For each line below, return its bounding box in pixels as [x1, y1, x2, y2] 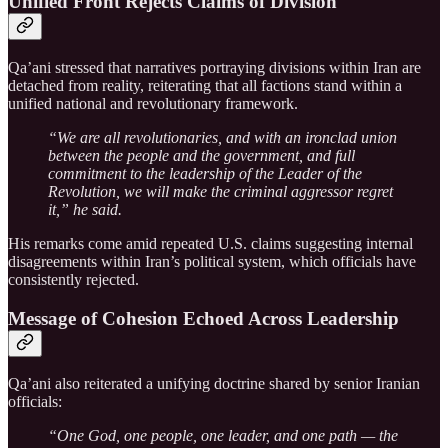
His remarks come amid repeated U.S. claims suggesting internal [8, 234, 413, 252]
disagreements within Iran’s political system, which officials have [8, 252, 416, 270]
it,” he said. [48, 200, 122, 218]
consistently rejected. [8, 270, 139, 288]
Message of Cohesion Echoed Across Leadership [8, 307, 399, 329]
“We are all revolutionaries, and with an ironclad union [48, 128, 397, 146]
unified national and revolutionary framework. [8, 94, 298, 112]
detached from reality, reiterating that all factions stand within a [8, 76, 402, 94]
